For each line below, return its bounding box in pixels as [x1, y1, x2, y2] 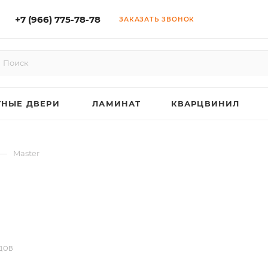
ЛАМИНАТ [92, 99, 141, 108]
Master [13, 148, 39, 158]
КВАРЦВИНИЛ [170, 99, 240, 108]
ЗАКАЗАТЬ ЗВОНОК [119, 15, 195, 23]
